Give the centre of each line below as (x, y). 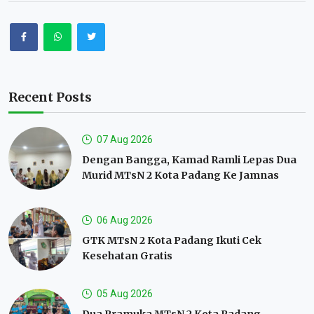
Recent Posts (50, 97)
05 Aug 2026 (125, 293)
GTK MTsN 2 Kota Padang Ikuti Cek (172, 240)
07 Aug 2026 (125, 139)
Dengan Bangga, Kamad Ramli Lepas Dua (189, 159)
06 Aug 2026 (125, 220)
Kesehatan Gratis (127, 255)
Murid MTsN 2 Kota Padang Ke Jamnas (180, 175)
